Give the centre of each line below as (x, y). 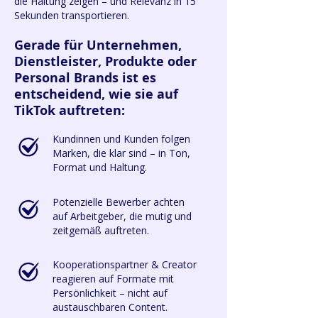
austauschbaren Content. (110, 307)
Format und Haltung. (100, 167)
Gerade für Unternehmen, (98, 45)
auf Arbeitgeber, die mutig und (122, 216)
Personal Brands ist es (85, 78)
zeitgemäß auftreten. (101, 230)
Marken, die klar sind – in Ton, (121, 153)
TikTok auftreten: (70, 110)
